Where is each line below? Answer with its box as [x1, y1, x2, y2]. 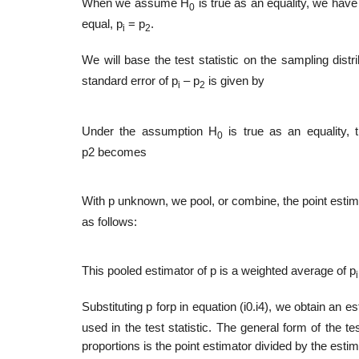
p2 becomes [82, 146, 147, 159]
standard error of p [82, 74, 178, 87]
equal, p [82, 17, 123, 30]
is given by [205, 74, 264, 87]
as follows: [82, 216, 137, 229]
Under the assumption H [82, 125, 218, 139]
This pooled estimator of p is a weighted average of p [82, 264, 356, 277]
